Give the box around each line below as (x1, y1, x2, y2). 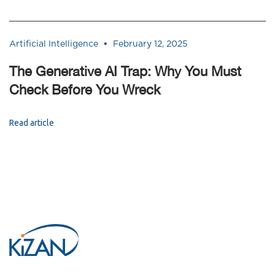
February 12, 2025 (113, 39, 188, 48)
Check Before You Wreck (9, 82, 160, 98)
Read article (9, 118, 54, 128)
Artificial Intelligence (9, 39, 98, 48)
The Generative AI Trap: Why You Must (9, 63, 241, 79)
